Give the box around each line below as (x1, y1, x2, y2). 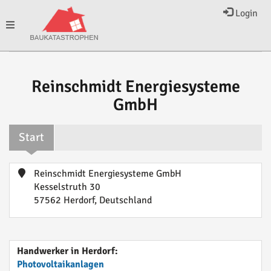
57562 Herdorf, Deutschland (34, 194, 152, 206)
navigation (5, 70, 48, 82)
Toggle (5, 19, 32, 31)
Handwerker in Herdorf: (17, 245, 118, 257)
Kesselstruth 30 (34, 181, 100, 193)
